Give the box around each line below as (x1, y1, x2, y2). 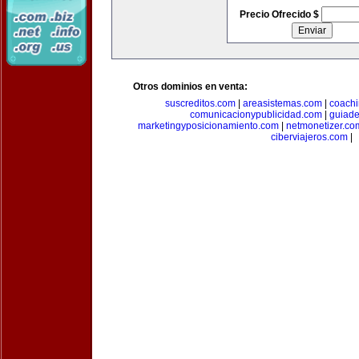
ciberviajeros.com (271, 131, 348, 143)
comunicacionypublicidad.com (190, 109, 322, 120)
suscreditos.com (165, 98, 236, 109)
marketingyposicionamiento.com (137, 120, 279, 131)
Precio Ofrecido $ (239, 9, 321, 20)
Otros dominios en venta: (133, 81, 248, 92)
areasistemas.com (243, 98, 322, 109)
